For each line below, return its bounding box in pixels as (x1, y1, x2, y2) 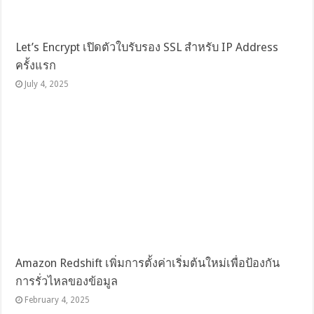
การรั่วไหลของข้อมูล (15, 274, 118, 288)
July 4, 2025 (25, 78, 69, 89)
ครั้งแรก (15, 58, 57, 72)
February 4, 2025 (25, 294, 90, 305)
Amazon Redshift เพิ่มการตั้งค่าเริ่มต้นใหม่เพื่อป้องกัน (15, 256, 280, 270)
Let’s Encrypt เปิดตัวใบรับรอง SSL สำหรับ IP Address (15, 40, 279, 54)
